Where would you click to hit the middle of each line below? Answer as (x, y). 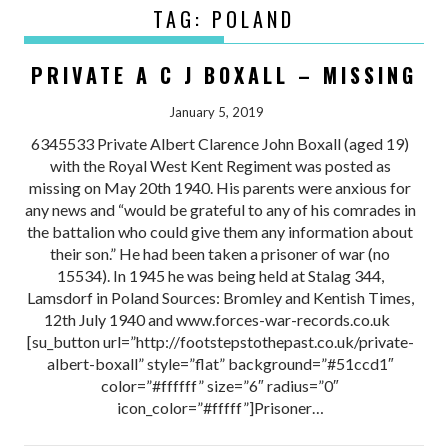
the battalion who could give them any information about (220, 231)
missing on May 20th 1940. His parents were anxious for (220, 187)
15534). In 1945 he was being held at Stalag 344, (220, 275)
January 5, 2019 (216, 111)
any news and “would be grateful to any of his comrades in (220, 209)
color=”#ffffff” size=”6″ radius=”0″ (220, 385)
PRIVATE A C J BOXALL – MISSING (224, 74)
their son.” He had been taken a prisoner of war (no (220, 253)
